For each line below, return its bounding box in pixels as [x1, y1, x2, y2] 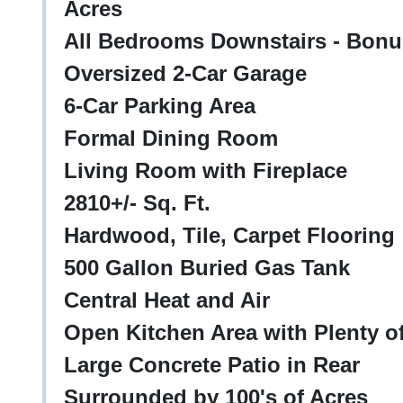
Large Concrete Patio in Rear [64, 353, 360, 377]
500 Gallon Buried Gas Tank [64, 255, 350, 280]
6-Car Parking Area [64, 94, 255, 118]
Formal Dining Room [64, 126, 278, 150]
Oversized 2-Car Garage [64, 61, 307, 85]
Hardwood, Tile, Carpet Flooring [64, 223, 395, 247]
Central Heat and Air [64, 288, 270, 312]
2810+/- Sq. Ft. [64, 191, 210, 215]
